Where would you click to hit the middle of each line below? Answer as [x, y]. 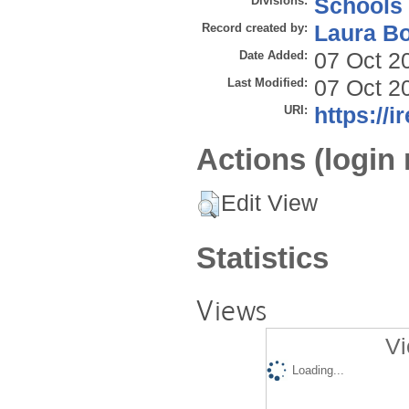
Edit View [269, 203]
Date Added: [273, 56]
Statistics [262, 257]
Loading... [318, 371]
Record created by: [255, 28]
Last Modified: [267, 83]
